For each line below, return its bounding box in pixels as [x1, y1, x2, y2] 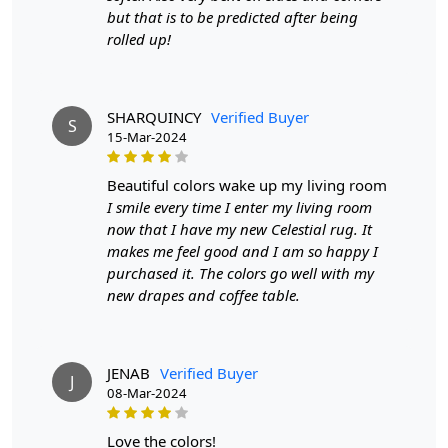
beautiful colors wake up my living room [117, 175, 387, 196]
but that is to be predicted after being [107, 7, 358, 28]
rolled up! [107, 29, 171, 50]
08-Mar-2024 [107, 384, 187, 403]
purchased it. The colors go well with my [107, 263, 374, 284]
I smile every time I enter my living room [107, 197, 372, 218]
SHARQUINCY [107, 107, 201, 128]
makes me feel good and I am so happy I [107, 241, 378, 262]
